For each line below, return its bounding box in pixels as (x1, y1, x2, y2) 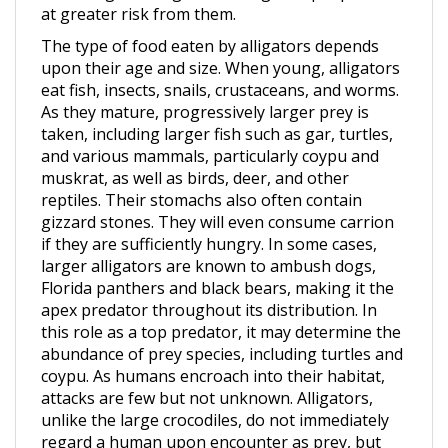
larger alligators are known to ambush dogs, (41, 230, 376, 252)
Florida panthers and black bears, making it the (41, 252, 394, 274)
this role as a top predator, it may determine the (41, 296, 401, 318)
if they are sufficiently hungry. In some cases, (41, 208, 377, 230)
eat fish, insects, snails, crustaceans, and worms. (41, 54, 399, 76)
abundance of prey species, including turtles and (41, 318, 403, 340)
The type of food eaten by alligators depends (41, 10, 379, 32)
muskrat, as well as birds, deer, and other (41, 142, 349, 164)
